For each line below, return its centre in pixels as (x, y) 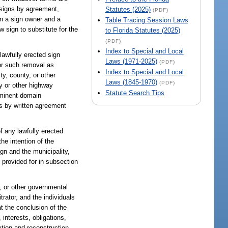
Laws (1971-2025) (131, 62)
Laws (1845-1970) (131, 82)
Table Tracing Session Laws (147, 20)
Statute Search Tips (135, 93)
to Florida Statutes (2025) (142, 31)
